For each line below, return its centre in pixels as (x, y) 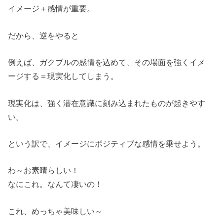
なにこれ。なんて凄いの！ (55, 184)
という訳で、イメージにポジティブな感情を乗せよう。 (107, 143)
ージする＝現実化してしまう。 (63, 76)
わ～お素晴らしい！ (44, 170)
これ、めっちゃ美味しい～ (55, 211)
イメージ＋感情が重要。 (52, 9)
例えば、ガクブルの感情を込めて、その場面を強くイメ (107, 62)
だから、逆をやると (44, 35)
